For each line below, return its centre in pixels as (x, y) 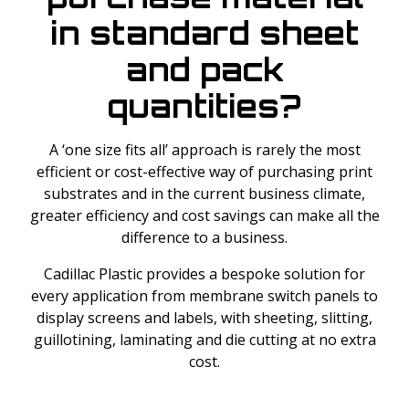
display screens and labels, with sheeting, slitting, (204, 318)
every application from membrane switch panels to (204, 296)
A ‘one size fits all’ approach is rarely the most (204, 150)
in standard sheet (204, 33)
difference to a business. (204, 237)
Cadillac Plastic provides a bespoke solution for (204, 274)
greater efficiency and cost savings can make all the (204, 215)
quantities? (204, 106)
